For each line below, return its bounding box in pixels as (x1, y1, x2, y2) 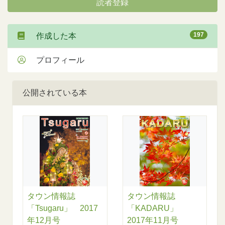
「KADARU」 (127, 204, 186, 213)
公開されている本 (23, 88, 87, 97)
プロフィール (28, 56, 84, 65)
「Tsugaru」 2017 (27, 204, 98, 213)
